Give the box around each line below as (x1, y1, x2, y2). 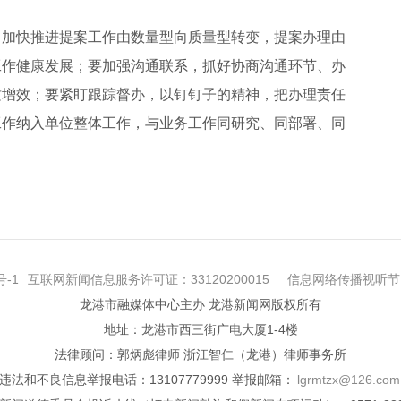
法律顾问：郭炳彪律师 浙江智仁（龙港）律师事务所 (55, 347, 346, 362)
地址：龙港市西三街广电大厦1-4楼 (103, 322, 298, 337)
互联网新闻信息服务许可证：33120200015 (28, 272, 269, 286)
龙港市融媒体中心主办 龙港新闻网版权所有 (80, 297, 321, 311)
